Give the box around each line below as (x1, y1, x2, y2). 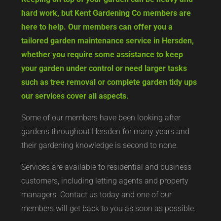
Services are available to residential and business (21, 162, 191, 172)
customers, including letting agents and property (21, 176, 188, 185)
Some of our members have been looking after (21, 113, 181, 122)
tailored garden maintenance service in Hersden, (21, 36, 194, 45)
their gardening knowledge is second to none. (21, 141, 178, 150)
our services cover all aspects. (21, 91, 129, 101)
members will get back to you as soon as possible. (21, 204, 196, 213)
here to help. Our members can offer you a (21, 22, 173, 32)
